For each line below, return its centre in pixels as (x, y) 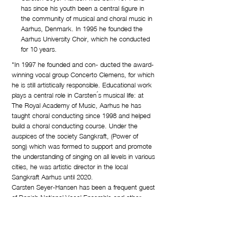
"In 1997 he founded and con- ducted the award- (83, 64)
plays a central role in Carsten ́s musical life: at (78, 95)
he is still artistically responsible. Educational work (82, 85)
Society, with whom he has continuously (70, 218)
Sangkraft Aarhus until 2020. (52, 177)
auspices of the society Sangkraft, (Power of (75, 136)
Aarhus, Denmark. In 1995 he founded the (82, 29)
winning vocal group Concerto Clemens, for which (83, 75)
